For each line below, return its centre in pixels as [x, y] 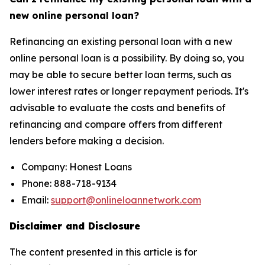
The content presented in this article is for [103, 252]
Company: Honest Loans [77, 167]
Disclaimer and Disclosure [75, 226]
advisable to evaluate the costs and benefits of [117, 107]
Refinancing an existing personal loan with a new [121, 41]
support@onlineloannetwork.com [126, 200]
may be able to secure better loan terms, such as [120, 74]
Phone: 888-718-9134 [69, 183]
